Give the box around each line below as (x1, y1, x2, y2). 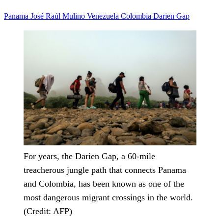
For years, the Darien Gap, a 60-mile (24, 151, 155, 162)
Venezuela (87, 11, 121, 20)
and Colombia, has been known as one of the (24, 179, 184, 189)
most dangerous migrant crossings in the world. (24, 192, 193, 203)
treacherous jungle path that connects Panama (24, 165, 186, 175)
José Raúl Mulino (30, 11, 87, 20)
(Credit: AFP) (24, 206, 72, 217)
